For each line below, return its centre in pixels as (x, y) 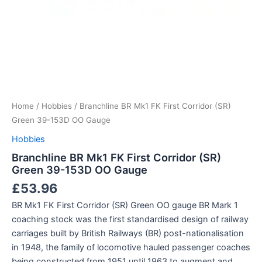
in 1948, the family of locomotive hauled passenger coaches (131, 247)
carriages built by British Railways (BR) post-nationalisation (128, 233)
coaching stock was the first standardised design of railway (130, 219)
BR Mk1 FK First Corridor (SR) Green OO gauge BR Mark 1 (125, 205)
